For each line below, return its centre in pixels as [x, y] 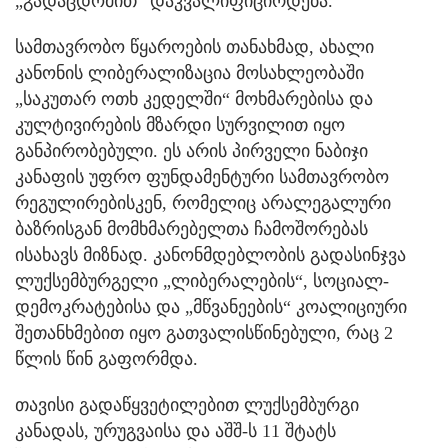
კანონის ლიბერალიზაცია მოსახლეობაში [189, 72]
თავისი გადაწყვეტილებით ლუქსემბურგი [187, 404]
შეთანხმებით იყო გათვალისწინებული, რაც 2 [204, 332]
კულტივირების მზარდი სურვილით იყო [180, 124]
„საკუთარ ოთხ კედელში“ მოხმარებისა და [194, 98]
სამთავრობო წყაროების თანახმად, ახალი [194, 46]
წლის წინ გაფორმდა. [106, 358]
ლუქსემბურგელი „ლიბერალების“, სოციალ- [202, 280]
